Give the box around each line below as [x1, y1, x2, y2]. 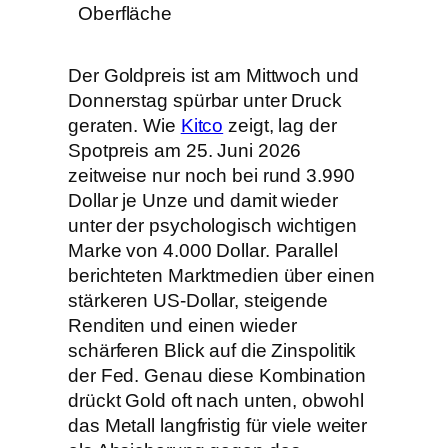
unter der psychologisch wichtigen [68, 214, 357, 236]
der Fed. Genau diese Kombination [68, 364, 366, 386]
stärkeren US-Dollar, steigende [68, 289, 328, 311]
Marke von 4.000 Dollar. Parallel [68, 239, 338, 261]
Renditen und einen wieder [68, 314, 297, 336]
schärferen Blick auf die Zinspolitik [68, 339, 357, 361]
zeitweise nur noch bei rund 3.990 [68, 164, 355, 186]
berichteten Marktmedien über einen [68, 264, 375, 286]
